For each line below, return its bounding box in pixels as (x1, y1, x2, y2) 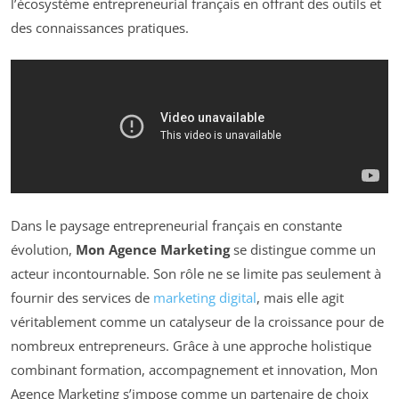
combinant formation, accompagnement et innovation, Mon (11, 360, 378, 379)
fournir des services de (11, 288, 153, 306)
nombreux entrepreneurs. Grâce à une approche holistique (11, 336, 371, 354)
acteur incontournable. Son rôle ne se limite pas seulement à (11, 264, 381, 282)
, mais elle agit (256, 288, 344, 306)
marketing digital (153, 288, 256, 306)
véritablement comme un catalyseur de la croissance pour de (11, 312, 384, 330)
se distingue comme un (230, 240, 376, 258)
